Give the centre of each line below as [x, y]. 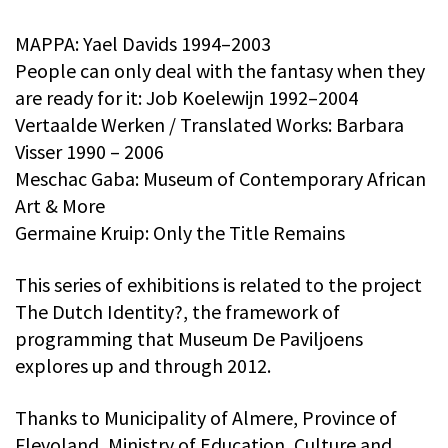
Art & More [60, 206]
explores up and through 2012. [143, 366]
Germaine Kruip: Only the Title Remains [180, 233]
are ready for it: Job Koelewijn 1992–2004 [186, 98]
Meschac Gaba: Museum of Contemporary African [220, 179]
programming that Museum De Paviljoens [189, 339]
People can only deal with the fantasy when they [220, 71]
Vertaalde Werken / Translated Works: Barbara [209, 125]
